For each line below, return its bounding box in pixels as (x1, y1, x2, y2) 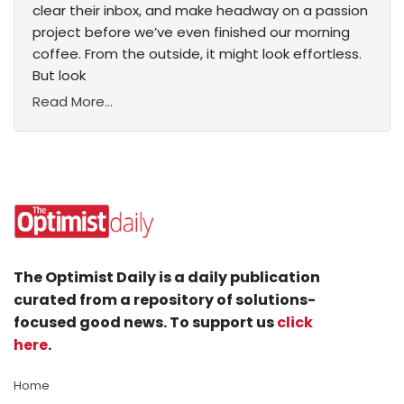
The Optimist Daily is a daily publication (14, 267, 320, 289)
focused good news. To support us (14, 312, 277, 334)
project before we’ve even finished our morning (32, 23, 350, 42)
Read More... (32, 92, 113, 112)
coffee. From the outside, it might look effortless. (32, 44, 362, 64)
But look (32, 66, 86, 86)
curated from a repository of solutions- (14, 289, 316, 311)
